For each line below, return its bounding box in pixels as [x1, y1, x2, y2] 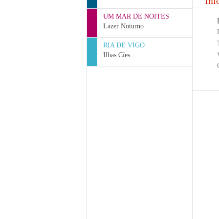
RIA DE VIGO [103, 42, 145, 49]
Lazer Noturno [103, 22, 144, 30]
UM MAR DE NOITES [103, 13, 169, 20]
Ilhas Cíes [103, 51, 130, 59]
